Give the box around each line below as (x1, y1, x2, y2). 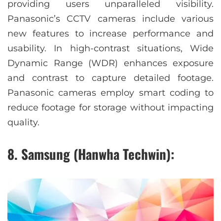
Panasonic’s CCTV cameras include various (7, 13, 214, 25)
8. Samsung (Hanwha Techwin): (7, 144, 175, 164)
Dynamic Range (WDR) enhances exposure (7, 58, 214, 69)
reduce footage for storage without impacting (7, 102, 214, 113)
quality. (7, 117, 39, 128)
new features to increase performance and (7, 28, 214, 39)
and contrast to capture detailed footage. (7, 73, 214, 84)
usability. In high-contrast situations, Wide (7, 43, 214, 54)
